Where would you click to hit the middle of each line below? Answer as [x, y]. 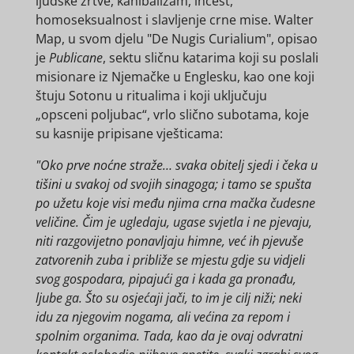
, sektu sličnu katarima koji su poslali [210, 58]
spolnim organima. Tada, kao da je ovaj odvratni [169, 336]
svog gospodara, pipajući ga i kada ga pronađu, [166, 279]
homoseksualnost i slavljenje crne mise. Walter [174, 20]
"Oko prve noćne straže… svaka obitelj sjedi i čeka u [176, 166]
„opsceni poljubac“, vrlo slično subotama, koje [172, 115]
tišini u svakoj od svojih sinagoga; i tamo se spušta [173, 185]
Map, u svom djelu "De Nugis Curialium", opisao [176, 39]
